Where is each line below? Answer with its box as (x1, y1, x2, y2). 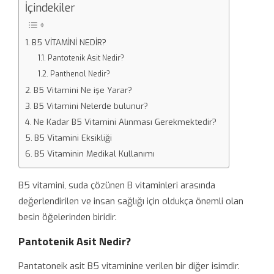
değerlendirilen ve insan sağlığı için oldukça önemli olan (18, 194, 243, 207)
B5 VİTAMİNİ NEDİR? (31, 36, 106, 48)
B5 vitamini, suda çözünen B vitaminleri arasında (18, 179, 215, 191)
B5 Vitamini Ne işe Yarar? (33, 84, 132, 95)
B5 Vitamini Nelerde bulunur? (33, 100, 148, 111)
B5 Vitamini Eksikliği (34, 131, 112, 143)
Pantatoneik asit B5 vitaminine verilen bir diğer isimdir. (18, 259, 240, 272)
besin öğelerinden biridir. (18, 210, 117, 223)
